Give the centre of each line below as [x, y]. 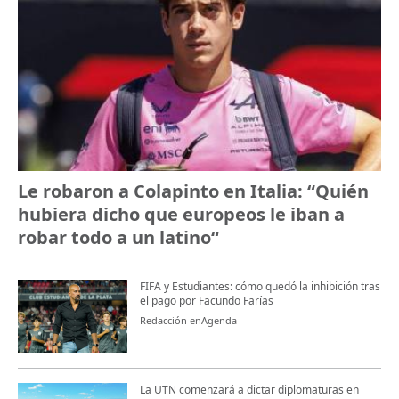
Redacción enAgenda [188, 321]
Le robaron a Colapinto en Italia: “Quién [193, 191]
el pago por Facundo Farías [206, 301]
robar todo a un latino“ [118, 238]
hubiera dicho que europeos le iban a [181, 215]
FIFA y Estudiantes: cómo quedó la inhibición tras [260, 287]
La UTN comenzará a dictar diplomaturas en [249, 389]
